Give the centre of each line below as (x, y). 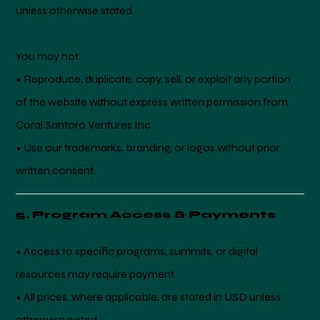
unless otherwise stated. (75, 11)
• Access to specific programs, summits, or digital (137, 251)
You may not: (49, 56)
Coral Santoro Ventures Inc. (85, 125)
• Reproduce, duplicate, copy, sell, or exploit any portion (154, 79)
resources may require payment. (96, 274)
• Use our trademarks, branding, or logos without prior (148, 148)
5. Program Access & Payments (146, 215)
